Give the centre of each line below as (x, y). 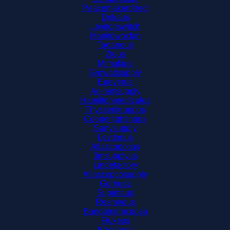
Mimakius (115, 63)
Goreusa (115, 184)
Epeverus (115, 82)
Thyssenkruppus (115, 110)
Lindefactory (115, 165)
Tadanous (115, 45)
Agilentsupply (115, 91)
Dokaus (115, 17)
